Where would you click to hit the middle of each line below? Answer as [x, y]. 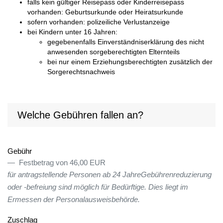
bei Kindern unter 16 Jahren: [72, 32]
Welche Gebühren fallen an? [80, 115]
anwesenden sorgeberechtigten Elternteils [113, 52]
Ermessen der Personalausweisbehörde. [74, 200]
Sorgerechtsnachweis [81, 72]
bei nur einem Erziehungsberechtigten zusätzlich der [130, 62]
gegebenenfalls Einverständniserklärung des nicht [126, 42]
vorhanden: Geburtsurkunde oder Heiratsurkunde [105, 12]
